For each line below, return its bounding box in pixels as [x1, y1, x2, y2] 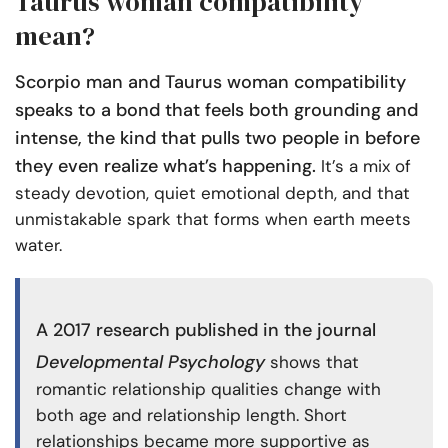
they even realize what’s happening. [15, 154, 316, 179]
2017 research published [53, 318, 258, 343]
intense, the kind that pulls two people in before [15, 126, 420, 151]
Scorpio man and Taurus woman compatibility [15, 70, 406, 95]
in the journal [258, 318, 376, 343]
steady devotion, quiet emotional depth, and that [15, 182, 410, 205]
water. [15, 234, 62, 257]
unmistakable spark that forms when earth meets [15, 208, 411, 231]
